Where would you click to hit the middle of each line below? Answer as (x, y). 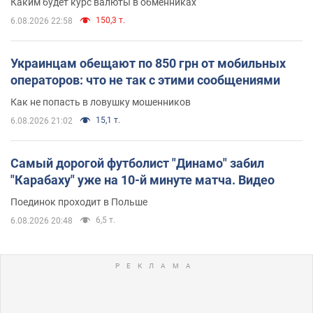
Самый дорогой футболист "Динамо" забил (137, 163)
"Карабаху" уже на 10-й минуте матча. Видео (143, 180)
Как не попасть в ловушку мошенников (101, 102)
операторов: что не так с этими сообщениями (145, 80)
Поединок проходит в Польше (79, 202)
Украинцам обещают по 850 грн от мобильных (148, 63)
